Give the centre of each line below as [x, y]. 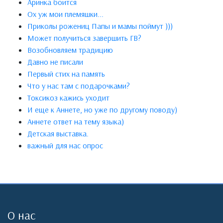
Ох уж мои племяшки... [65, 14]
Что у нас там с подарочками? [79, 86]
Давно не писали [55, 62]
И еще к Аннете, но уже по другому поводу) [102, 110]
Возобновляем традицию [70, 50]
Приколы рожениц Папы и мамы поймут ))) [100, 26]
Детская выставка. [58, 134]
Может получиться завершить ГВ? [84, 38]
